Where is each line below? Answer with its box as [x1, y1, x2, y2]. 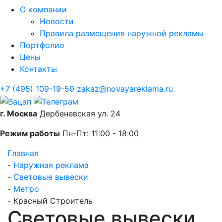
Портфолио [20, 40, 64, 51]
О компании [20, 4, 67, 15]
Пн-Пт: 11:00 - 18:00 [60, 128, 139, 138]
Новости [40, 16, 74, 27]
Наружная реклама [13, 160, 89, 170]
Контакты [20, 64, 57, 74]
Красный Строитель [13, 195, 93, 206]
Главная [7, 148, 39, 158]
